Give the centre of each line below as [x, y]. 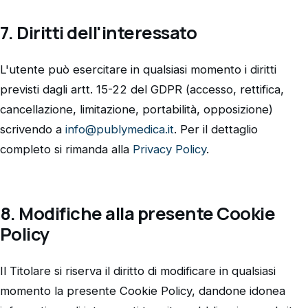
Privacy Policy [169, 150]
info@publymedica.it [120, 130]
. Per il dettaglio [216, 130]
